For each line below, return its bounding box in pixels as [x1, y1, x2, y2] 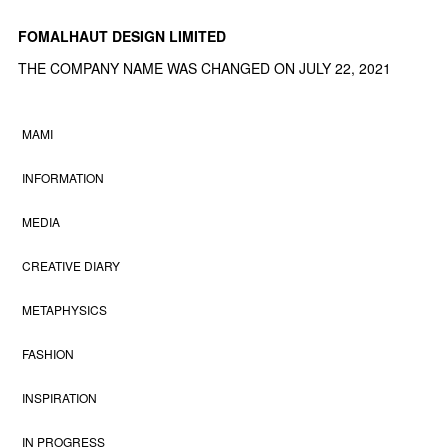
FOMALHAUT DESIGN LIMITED [18, 26, 227, 47]
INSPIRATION [22, 389, 98, 407]
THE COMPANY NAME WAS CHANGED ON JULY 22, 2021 [18, 58, 392, 79]
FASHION [22, 345, 75, 363]
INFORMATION [22, 169, 105, 187]
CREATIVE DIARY [22, 257, 121, 275]
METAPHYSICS [22, 301, 108, 319]
